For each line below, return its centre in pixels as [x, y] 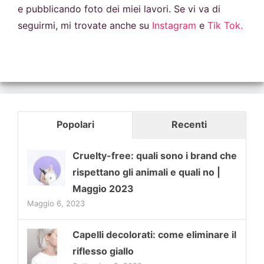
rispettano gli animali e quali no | [146, 172]
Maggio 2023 [103, 188]
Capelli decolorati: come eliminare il [154, 234]
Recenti [189, 124]
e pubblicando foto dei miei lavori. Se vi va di [119, 9]
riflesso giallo [103, 251]
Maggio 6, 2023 [56, 203]
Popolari [75, 124]
